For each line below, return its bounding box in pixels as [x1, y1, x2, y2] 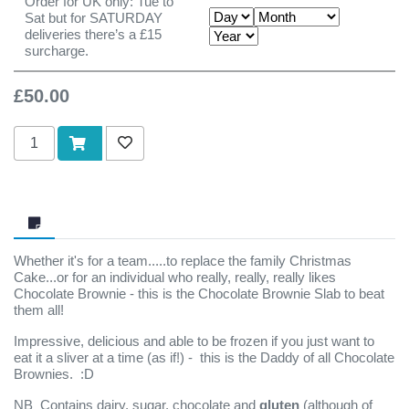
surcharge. [25, 43, 89, 58]
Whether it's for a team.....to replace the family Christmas [14, 253, 351, 268]
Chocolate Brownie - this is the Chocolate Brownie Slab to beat [14, 286, 384, 301]
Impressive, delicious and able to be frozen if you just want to [14, 333, 374, 349]
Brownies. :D [14, 366, 94, 382]
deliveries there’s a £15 [25, 26, 162, 42]
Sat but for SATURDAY [25, 10, 163, 26]
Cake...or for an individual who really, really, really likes [14, 269, 336, 285]
